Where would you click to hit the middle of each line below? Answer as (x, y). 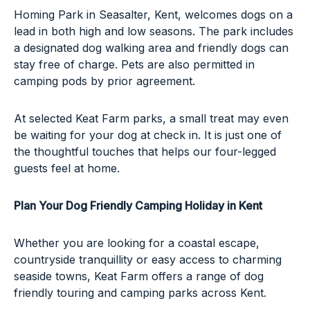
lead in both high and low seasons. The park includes (154, 31)
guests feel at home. (67, 168)
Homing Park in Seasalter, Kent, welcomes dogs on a (153, 14)
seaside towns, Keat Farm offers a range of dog (139, 276)
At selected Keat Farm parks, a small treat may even (151, 118)
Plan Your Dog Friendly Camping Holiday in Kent (138, 205)
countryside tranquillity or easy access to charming (148, 259)
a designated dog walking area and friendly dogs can (151, 47)
